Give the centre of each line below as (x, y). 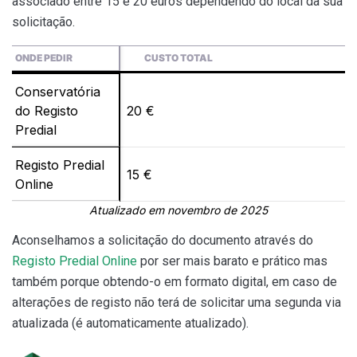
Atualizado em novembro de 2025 (178, 210)
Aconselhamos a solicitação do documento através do (163, 241)
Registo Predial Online (75, 261)
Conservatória (58, 92)
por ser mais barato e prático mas (232, 261)
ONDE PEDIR (44, 58)
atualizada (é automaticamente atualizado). (130, 324)
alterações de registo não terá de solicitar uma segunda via (177, 303)
